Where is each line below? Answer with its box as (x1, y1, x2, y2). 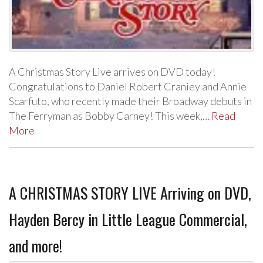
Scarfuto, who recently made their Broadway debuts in (9, 94, 252, 107)
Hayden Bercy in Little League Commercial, (9, 207, 247, 231)
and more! (9, 234, 62, 257)
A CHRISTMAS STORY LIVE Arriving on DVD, (9, 181, 251, 204)
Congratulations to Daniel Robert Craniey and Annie (9, 79, 247, 93)
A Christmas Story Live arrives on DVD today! (9, 65, 215, 78)
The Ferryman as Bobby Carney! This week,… (9, 109, 211, 122)
